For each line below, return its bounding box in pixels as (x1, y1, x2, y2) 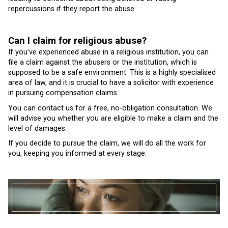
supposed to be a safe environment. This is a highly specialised (8, 68, 216, 77)
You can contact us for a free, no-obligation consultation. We (8, 103, 212, 112)
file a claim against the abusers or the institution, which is (8, 58, 197, 67)
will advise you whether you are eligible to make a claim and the (8, 113, 218, 123)
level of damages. (8, 124, 67, 133)
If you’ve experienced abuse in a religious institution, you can (8, 48, 209, 57)
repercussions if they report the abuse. (8, 4, 136, 13)
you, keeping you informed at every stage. (8, 149, 147, 158)
